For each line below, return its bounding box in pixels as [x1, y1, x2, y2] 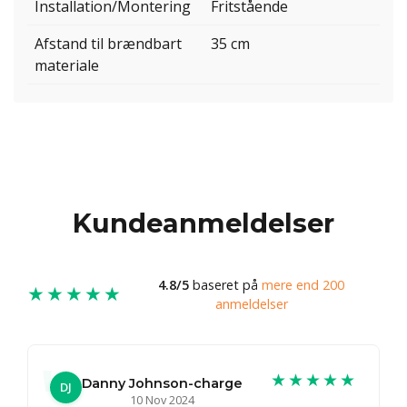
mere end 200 [262, 275, 344, 293]
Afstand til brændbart [35, 34, 182, 55]
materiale [35, 55, 99, 76]
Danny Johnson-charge [82, 374, 243, 392]
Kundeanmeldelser [73, 206, 334, 239]
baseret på [189, 275, 262, 293]
